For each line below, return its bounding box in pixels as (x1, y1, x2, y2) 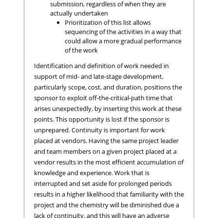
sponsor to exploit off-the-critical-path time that (34, 93, 173, 103)
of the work (64, 46, 98, 55)
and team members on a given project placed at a (34, 147, 177, 156)
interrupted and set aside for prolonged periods (34, 179, 172, 188)
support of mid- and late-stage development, (34, 72, 163, 81)
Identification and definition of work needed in (34, 61, 169, 71)
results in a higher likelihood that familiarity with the (34, 190, 184, 199)
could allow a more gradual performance (64, 36, 182, 46)
